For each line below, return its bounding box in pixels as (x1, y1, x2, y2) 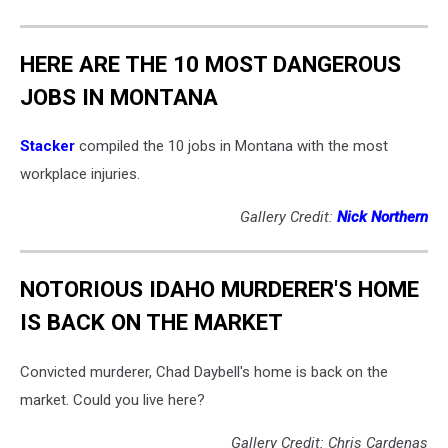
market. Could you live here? (20, 390, 205, 409)
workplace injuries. (20, 165, 140, 184)
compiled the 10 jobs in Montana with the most (75, 137, 388, 156)
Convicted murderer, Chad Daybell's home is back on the (20, 362, 388, 381)
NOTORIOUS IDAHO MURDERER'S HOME (20, 275, 419, 302)
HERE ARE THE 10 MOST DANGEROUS (20, 50, 401, 77)
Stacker (20, 137, 75, 156)
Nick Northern (337, 208, 428, 227)
